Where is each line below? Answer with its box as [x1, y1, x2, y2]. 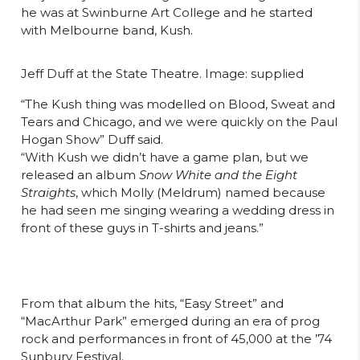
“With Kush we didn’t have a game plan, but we [21, 149, 309, 166]
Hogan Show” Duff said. [21, 132, 163, 148]
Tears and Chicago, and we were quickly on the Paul [21, 114, 337, 130]
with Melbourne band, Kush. [21, 22, 193, 39]
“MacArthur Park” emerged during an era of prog [21, 313, 320, 329]
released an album [21, 167, 139, 183]
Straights [21, 185, 76, 201]
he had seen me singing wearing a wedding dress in [21, 202, 334, 219]
